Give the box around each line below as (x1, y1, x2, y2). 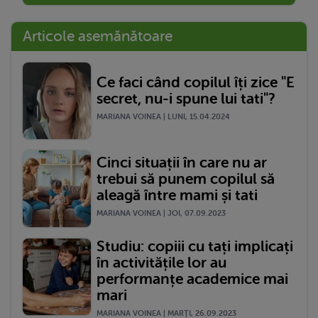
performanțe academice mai (97, 270, 288, 288)
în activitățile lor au (97, 254, 226, 272)
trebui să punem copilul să (97, 170, 275, 187)
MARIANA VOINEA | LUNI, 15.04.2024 (97, 112, 230, 122)
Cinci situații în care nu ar (97, 153, 267, 171)
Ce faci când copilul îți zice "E (97, 74, 295, 92)
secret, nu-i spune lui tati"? (97, 90, 275, 108)
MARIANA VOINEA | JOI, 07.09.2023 (97, 208, 226, 218)
